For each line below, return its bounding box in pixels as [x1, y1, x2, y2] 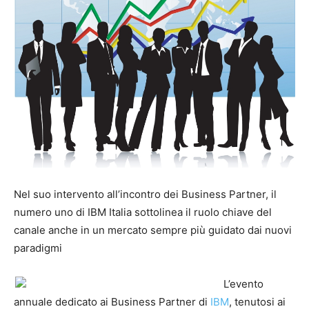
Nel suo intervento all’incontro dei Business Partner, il [14, 188, 277, 201]
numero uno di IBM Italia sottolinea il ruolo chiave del [14, 206, 272, 219]
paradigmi [14, 241, 62, 255]
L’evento [223, 277, 263, 291]
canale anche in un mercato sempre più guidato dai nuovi [14, 223, 292, 237]
